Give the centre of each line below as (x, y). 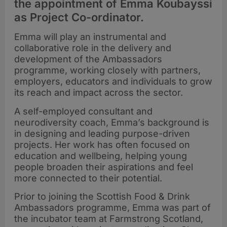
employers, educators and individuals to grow (113, 82)
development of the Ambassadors (88, 59)
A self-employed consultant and (83, 111)
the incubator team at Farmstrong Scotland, (109, 219)
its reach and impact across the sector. (99, 93)
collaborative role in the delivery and (93, 48)
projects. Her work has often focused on (102, 144)
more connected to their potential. (88, 178)
